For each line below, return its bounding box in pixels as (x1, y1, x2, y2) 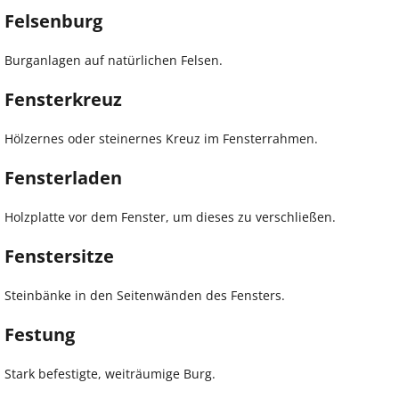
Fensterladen (4, 165, 122, 190)
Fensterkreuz (4, 86, 122, 111)
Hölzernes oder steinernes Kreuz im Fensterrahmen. (4, 129, 318, 147)
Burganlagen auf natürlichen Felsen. (4, 51, 223, 69)
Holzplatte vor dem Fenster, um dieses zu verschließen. (4, 208, 336, 225)
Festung (4, 322, 75, 346)
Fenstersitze (4, 243, 114, 268)
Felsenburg (4, 8, 102, 33)
